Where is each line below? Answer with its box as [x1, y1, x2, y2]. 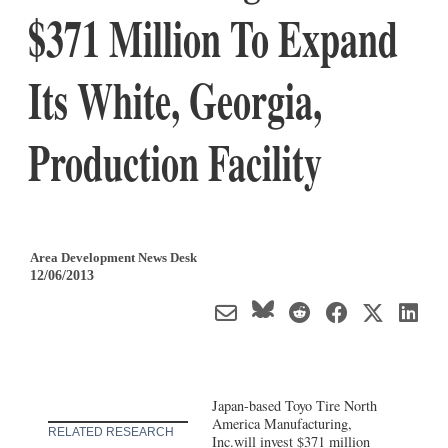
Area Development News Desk [30, 249, 197, 265]
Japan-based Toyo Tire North [212, 395, 378, 415]
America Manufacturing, [212, 413, 353, 433]
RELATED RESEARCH [48, 424, 174, 439]
